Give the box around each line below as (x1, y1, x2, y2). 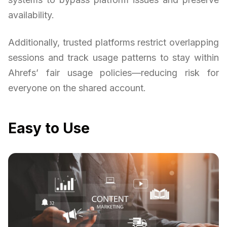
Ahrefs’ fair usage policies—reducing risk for (8, 67, 219, 79)
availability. (8, 10, 54, 21)
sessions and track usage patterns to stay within (8, 52, 219, 63)
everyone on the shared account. (8, 83, 146, 94)
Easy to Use (8, 120, 90, 137)
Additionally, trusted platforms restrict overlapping (8, 37, 219, 48)
